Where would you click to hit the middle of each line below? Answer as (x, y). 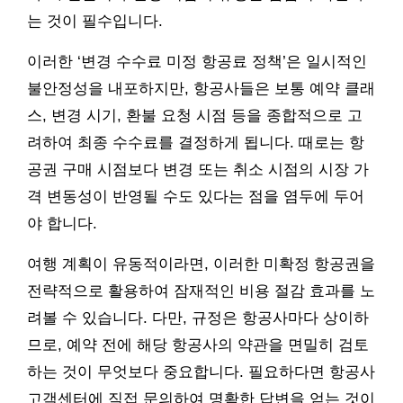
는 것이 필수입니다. (95, 22)
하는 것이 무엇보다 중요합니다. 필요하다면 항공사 (201, 372)
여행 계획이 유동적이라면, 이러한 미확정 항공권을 (201, 264)
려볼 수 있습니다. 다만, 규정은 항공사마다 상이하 (198, 318)
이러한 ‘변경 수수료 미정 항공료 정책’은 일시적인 (197, 62)
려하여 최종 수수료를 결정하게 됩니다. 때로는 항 (196, 143)
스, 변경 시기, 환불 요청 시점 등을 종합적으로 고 (195, 116)
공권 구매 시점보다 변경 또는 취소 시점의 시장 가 (198, 170)
